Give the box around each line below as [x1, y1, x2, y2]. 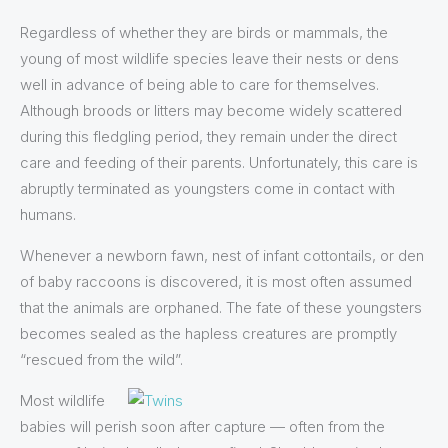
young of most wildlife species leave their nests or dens [20, 48, 399, 68]
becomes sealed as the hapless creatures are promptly [20, 323, 397, 343]
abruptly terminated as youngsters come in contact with [20, 178, 395, 198]
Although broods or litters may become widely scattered [20, 100, 402, 120]
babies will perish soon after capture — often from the [20, 416, 385, 436]
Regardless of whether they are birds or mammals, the [20, 22, 388, 42]
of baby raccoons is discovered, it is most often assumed [20, 271, 412, 291]
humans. [20, 204, 76, 224]
